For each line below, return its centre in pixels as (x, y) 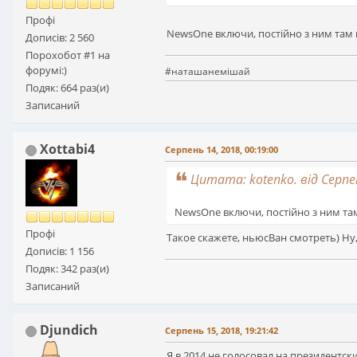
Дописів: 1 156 (60, 251)
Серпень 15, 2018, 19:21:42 (222, 330)
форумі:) (46, 70)
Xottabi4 (67, 149)
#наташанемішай (208, 71)
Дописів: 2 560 (60, 37)
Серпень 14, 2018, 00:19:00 (222, 149)
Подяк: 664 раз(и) (67, 88)
